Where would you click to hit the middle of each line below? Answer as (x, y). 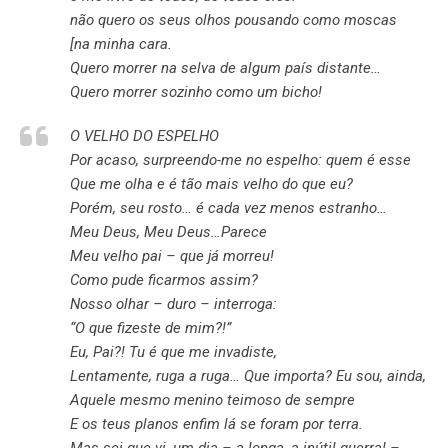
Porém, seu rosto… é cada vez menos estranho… (228, 208)
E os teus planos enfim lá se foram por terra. (216, 424)
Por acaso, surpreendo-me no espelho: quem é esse (240, 160)
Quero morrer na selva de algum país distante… (225, 68)
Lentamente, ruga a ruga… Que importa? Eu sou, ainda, (248, 376)
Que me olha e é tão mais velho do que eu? (211, 184)
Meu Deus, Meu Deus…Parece (168, 232)
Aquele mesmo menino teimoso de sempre (212, 400)
